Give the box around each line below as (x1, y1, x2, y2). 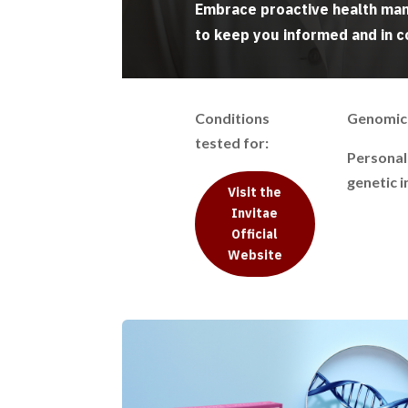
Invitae (231, 204, 279, 221)
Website (227, 246, 282, 263)
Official (231, 225, 279, 242)
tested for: (194, 134, 269, 152)
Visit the (228, 183, 282, 200)
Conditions (194, 109, 270, 127)
